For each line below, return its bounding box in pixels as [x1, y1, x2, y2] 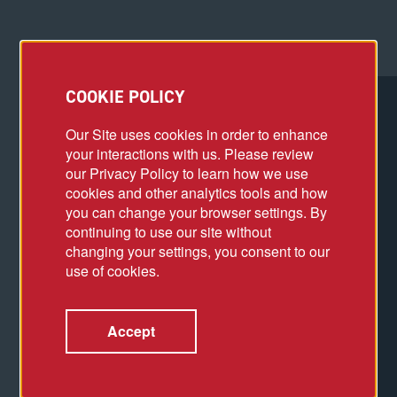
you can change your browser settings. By [66, 202, 327, 222]
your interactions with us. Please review [66, 144, 314, 164]
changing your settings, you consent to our [66, 241, 330, 261]
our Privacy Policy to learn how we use [66, 163, 308, 183]
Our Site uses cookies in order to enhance [66, 124, 328, 144]
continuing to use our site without [66, 222, 271, 242]
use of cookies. [66, 261, 160, 281]
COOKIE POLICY [66, 85, 185, 108]
